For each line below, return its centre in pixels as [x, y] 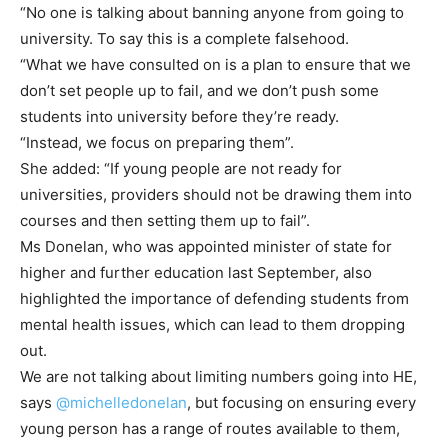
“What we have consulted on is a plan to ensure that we [215, 64]
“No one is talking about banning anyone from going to [212, 12]
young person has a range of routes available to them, [210, 428]
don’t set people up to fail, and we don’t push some [199, 90]
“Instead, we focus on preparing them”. [157, 142]
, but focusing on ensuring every [301, 402]
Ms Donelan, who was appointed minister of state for [206, 246]
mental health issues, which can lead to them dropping [212, 324]
